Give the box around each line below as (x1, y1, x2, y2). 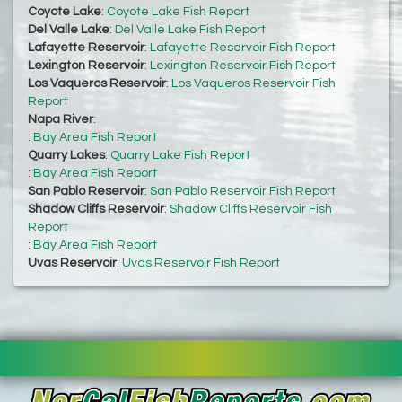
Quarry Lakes (28, 149, 105, 162)
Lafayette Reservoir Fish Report (150, 41, 336, 55)
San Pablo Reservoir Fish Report (150, 185, 336, 198)
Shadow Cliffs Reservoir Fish (170, 203, 332, 216)
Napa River (28, 113, 93, 127)
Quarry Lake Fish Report (110, 149, 250, 162)
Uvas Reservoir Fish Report (122, 257, 280, 270)
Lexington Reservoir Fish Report (150, 59, 336, 73)
